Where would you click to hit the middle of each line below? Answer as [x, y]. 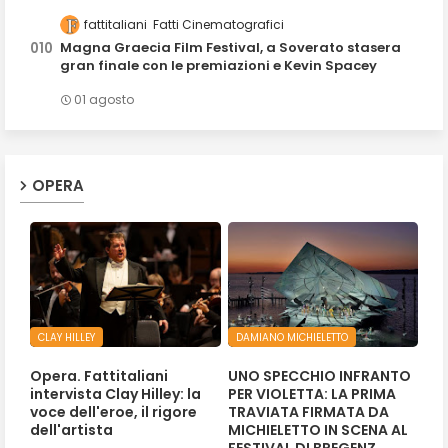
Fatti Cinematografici [218, 25]
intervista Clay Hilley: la [115, 393]
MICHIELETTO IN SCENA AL [317, 429]
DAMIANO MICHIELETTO [291, 338]
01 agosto [104, 100]
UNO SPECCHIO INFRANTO [319, 375]
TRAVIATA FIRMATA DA [308, 411]
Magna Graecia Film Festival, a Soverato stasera [230, 48]
